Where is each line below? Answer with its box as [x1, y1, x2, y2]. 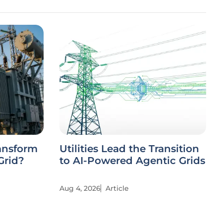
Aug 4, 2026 [59, 184, 101, 193]
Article [106, 184, 129, 193]
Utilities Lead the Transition [59, 143, 199, 155]
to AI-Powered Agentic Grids [59, 155, 205, 166]
